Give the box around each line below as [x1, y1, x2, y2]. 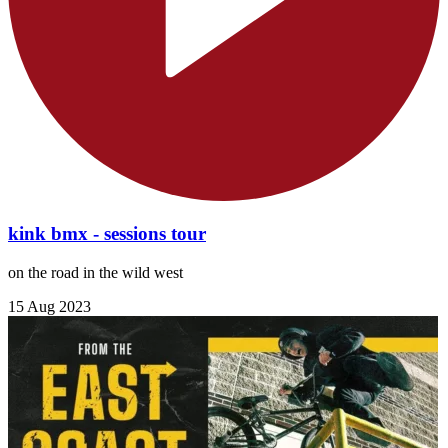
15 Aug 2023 [8, 298, 91, 316]
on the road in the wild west [8, 264, 183, 282]
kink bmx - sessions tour [8, 223, 206, 245]
